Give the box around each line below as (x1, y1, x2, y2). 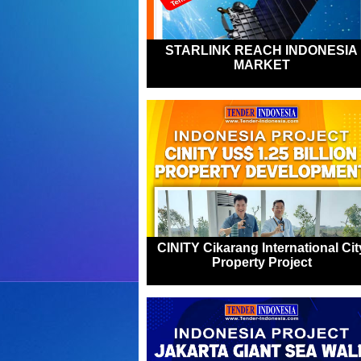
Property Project (211, 255, 312, 269)
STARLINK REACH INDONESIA (165, 44, 358, 57)
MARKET (233, 58, 290, 72)
